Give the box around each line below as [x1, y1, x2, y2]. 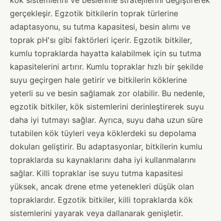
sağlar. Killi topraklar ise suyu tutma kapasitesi [10, 168, 183, 178]
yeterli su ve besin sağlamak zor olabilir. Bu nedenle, [10, 88, 205, 98]
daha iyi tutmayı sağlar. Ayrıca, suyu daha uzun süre [10, 114, 203, 125]
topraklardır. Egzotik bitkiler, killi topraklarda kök [10, 194, 193, 205]
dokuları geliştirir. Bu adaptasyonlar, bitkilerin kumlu [10, 141, 202, 151]
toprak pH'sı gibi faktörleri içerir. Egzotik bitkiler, [10, 35, 192, 45]
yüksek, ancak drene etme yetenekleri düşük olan [10, 181, 194, 191]
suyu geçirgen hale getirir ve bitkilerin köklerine [10, 74, 187, 85]
